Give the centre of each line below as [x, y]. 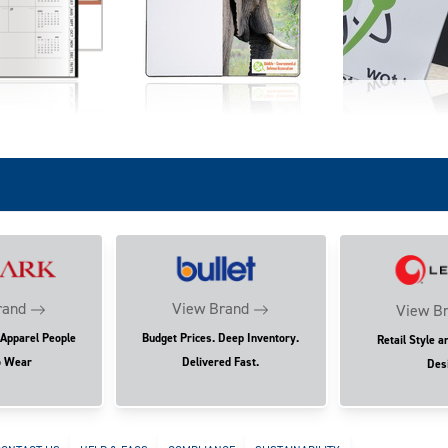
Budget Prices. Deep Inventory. [221, 337]
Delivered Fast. [221, 361]
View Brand [211, 308]
